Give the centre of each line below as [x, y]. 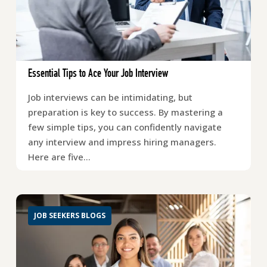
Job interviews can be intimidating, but [110, 97]
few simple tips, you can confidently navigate [125, 127]
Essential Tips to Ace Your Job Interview [98, 74]
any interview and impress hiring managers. [122, 142]
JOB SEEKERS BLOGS [69, 215]
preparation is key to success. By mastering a [125, 112]
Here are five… [59, 156]
